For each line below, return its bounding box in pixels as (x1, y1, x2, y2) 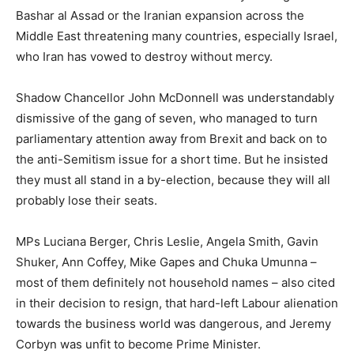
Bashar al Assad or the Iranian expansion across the (16, 8, 304, 24)
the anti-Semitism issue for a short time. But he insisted (16, 152, 328, 168)
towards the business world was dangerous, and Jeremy (16, 316, 331, 332)
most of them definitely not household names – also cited (16, 275, 335, 291)
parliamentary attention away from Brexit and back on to (16, 131, 327, 147)
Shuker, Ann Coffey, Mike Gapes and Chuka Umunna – (16, 254, 317, 270)
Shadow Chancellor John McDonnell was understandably (16, 90, 334, 106)
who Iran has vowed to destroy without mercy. (16, 49, 273, 65)
